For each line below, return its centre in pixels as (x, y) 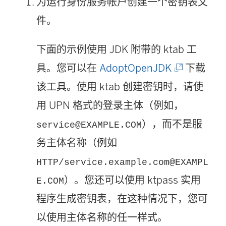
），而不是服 (172, 124)
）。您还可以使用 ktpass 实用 (132, 180)
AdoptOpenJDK (135, 68)
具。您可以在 (68, 68)
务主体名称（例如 (77, 143)
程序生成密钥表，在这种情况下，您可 (122, 199)
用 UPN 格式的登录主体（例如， (110, 105)
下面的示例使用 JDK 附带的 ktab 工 (117, 49)
